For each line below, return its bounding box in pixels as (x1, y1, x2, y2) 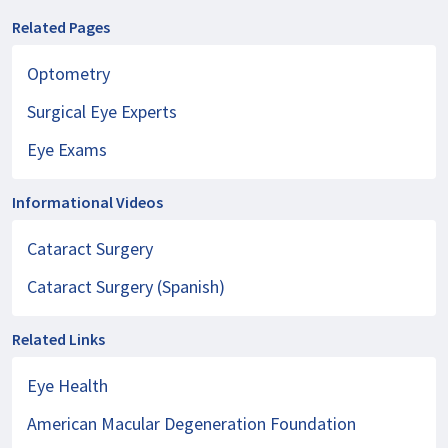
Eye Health (27, 374, 108, 397)
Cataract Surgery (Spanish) (27, 275, 225, 298)
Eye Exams (27, 138, 107, 161)
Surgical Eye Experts (27, 100, 177, 123)
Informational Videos (12, 192, 163, 212)
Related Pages (12, 17, 110, 37)
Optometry (27, 62, 110, 85)
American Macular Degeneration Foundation (27, 412, 356, 435)
